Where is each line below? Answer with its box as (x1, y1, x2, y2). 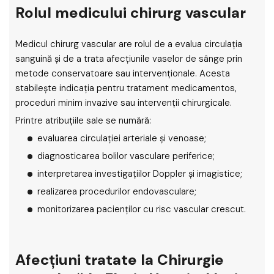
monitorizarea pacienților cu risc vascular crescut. (37, 203, 246, 215)
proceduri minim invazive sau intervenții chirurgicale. (15, 97, 232, 109)
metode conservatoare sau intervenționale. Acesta (15, 67, 230, 80)
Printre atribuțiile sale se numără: (15, 114, 151, 127)
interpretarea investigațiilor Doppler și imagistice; (37, 168, 242, 180)
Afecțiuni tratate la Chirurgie (15, 250, 224, 269)
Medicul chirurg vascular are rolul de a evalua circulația (15, 38, 242, 50)
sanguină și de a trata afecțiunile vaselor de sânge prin (15, 53, 242, 65)
